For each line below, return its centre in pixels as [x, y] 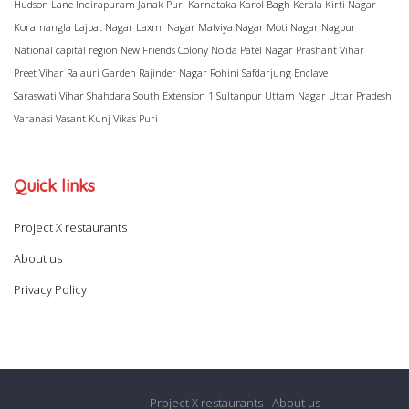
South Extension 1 [173, 95]
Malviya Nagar [231, 26]
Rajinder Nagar [173, 72]
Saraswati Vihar [49, 95]
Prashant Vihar [330, 49]
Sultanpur [239, 95]
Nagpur [339, 26]
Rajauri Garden [101, 72]
